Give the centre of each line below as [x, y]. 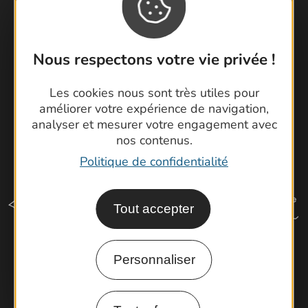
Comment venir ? [154, 267]
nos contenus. [154, 140]
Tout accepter [153, 208]
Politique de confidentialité [154, 161]
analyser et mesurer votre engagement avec [154, 124]
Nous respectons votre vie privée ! [154, 59]
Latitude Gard [162, 41]
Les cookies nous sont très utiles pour [154, 92]
